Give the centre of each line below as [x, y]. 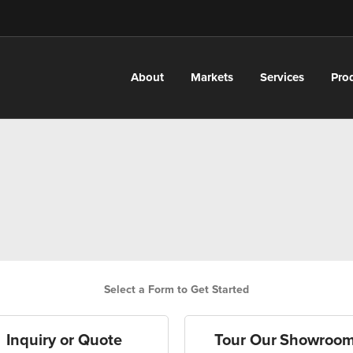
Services [282, 77]
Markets [212, 77]
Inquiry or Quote [64, 340]
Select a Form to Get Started [176, 290]
